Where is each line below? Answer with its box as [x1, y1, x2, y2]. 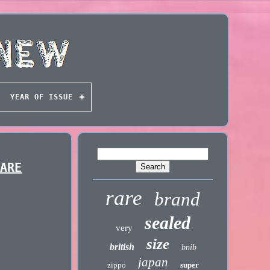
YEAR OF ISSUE [10, 93, 73, 101]
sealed [144, 213, 190, 233]
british [109, 242, 134, 252]
